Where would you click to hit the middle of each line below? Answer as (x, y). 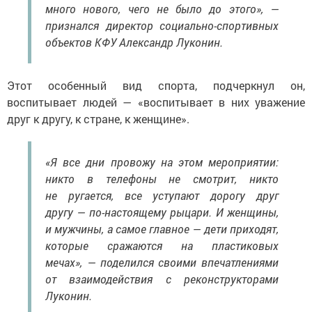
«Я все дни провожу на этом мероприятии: (162, 162)
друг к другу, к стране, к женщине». (98, 119)
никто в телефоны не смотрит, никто (162, 179)
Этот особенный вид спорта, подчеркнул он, (156, 86)
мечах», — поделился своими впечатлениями (162, 263)
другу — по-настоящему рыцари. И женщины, (162, 212)
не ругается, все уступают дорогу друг (162, 196)
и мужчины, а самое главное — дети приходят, (162, 229)
